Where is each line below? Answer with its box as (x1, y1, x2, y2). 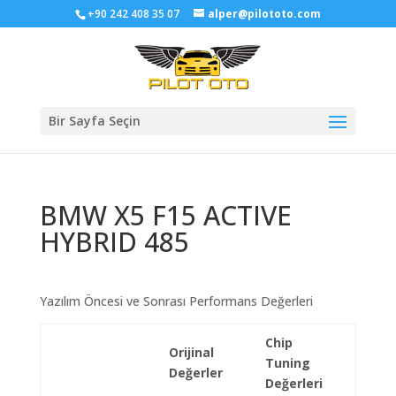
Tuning (264, 354, 310, 371)
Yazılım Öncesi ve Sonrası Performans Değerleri (39, 293, 313, 309)
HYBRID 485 (39, 224, 189, 260)
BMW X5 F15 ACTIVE (39, 197, 292, 233)
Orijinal (168, 344, 214, 361)
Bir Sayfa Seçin (48, 112, 141, 129)
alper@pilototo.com (207, 6, 321, 21)
